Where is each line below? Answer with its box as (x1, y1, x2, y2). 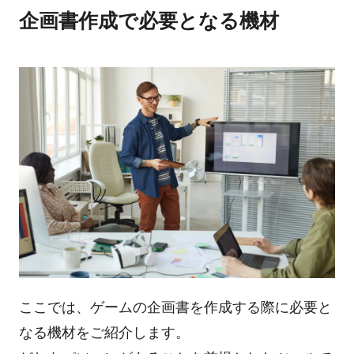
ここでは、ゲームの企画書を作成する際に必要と (18, 299, 332, 316)
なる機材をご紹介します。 (18, 325, 190, 341)
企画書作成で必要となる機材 (18, 9, 279, 32)
